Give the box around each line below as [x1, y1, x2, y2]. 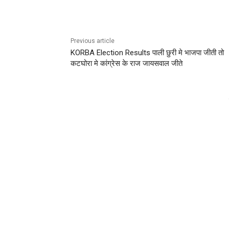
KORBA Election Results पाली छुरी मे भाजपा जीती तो [71, 48, 224, 57]
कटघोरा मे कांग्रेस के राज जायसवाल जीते [71, 58, 182, 68]
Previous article [71, 37, 114, 44]
